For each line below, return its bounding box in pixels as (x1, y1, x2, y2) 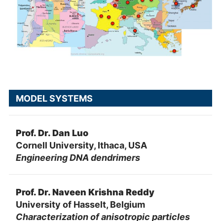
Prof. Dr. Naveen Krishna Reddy (15, 186, 154, 197)
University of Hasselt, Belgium (15, 199, 145, 210)
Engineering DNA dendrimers (15, 152, 140, 163)
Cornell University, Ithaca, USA (15, 140, 147, 150)
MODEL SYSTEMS (15, 93, 93, 104)
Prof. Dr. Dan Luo (15, 127, 88, 138)
